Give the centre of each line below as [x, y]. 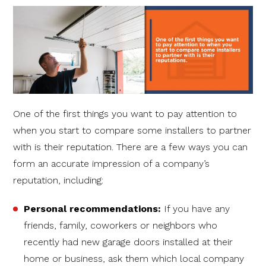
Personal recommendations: [94, 208]
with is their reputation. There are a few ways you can [130, 147]
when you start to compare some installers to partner [132, 130]
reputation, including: [58, 180]
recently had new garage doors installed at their [128, 242]
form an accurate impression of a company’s [111, 163]
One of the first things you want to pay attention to [125, 113]
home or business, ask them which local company [134, 258]
